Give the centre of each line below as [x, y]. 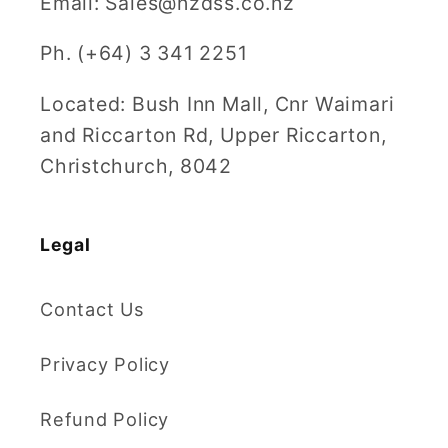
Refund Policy [105, 418]
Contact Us [92, 308]
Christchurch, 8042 [136, 165]
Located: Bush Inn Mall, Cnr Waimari [217, 103]
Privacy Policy [105, 363]
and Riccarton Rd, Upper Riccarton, [213, 134]
